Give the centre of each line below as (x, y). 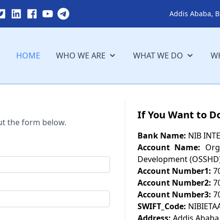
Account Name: (169, 147)
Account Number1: (174, 171)
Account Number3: (174, 194)
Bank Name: (162, 135)
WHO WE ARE (81, 55)
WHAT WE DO (158, 55)
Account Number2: (174, 182)
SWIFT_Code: (162, 206)
